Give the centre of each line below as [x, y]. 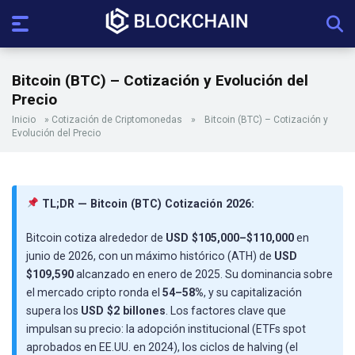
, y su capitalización [253, 293]
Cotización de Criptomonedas [117, 120]
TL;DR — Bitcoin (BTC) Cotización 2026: [147, 204]
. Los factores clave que [226, 311]
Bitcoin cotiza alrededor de [96, 238]
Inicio [24, 120]
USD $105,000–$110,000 [230, 238]
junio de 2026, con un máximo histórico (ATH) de [150, 256]
